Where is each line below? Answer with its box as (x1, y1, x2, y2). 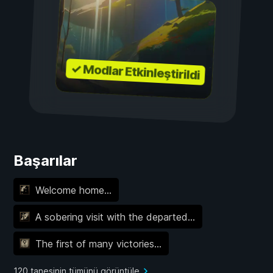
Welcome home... (35, 183, 112, 196)
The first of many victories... (35, 237, 161, 250)
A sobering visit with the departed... (35, 210, 195, 223)
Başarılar (13, 152, 77, 170)
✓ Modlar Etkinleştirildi (70, 61, 200, 83)
